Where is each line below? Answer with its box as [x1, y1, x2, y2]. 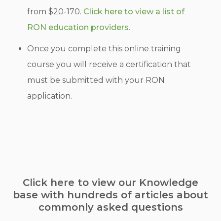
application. [27, 91, 74, 101]
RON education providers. [27, 22, 133, 32]
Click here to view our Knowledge [23, 176, 198, 188]
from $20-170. [27, 6, 84, 16]
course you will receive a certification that [27, 59, 191, 69]
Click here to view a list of [83, 6, 185, 16]
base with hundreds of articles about [13, 188, 208, 201]
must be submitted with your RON [27, 75, 165, 85]
